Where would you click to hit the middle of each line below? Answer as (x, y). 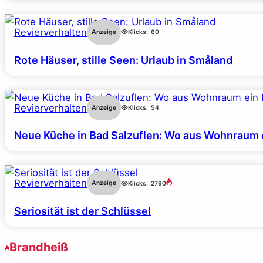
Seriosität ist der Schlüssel (82, 211)
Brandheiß (39, 247)
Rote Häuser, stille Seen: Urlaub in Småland (123, 60)
